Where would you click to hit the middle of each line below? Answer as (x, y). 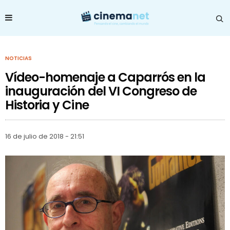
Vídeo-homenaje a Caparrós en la (106, 77)
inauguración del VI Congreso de (101, 91)
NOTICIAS (18, 58)
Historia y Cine (47, 105)
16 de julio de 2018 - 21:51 (45, 136)
